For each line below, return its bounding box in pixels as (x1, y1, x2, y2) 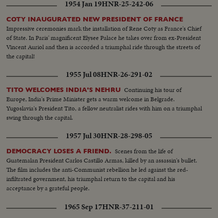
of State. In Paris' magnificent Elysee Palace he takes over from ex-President (6, 33, 201, 43)
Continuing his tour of (124, 85, 182, 95)
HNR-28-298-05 (101, 130, 152, 142)
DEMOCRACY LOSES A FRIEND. (6, 147, 112, 155)
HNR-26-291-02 (101, 69, 152, 80)
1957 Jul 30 (66, 130, 101, 142)
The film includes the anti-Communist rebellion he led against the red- (6, 165, 189, 175)
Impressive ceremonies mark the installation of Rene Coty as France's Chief (6, 24, 202, 34)
